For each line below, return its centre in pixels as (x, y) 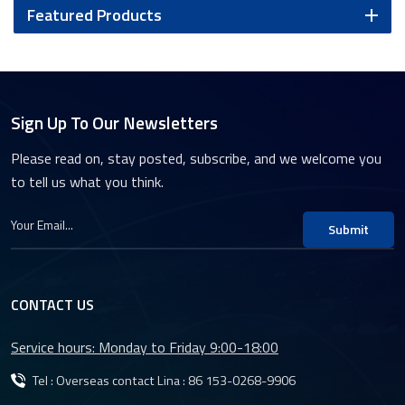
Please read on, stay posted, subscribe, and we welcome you (196, 158)
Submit (348, 229)
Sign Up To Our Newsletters (114, 122)
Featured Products (94, 15)
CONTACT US (52, 305)
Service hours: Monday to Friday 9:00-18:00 (145, 347)
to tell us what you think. (87, 182)
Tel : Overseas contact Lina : (110, 381)
